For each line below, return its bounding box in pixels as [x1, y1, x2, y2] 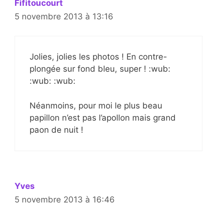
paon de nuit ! [30, 124, 83, 135]
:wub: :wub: [30, 76, 76, 86]
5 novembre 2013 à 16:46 [15, 194, 115, 204]
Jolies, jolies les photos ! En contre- [30, 52, 167, 62]
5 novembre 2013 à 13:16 [15, 11, 113, 21]
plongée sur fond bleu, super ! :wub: [30, 64, 170, 74]
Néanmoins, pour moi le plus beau [30, 100, 162, 110]
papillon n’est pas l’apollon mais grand [30, 112, 176, 123]
